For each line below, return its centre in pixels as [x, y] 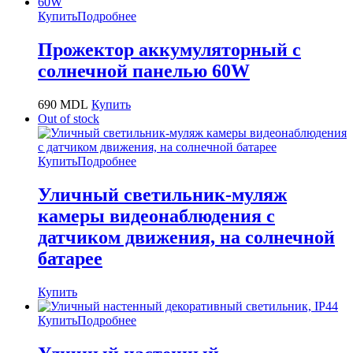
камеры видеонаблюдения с [156, 216]
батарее [70, 259]
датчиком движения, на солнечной [186, 238]
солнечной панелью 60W [144, 71]
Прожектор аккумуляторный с [169, 50]
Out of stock [69, 119]
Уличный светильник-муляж [162, 195]
